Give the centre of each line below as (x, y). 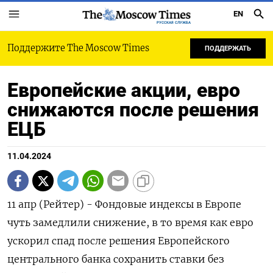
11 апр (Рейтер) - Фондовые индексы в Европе (124, 204)
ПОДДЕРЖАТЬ (228, 48)
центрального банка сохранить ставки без (116, 259)
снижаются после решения (133, 110)
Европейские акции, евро (124, 90)
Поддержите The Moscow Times (78, 48)
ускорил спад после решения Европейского (119, 241)
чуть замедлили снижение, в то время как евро (130, 222)
